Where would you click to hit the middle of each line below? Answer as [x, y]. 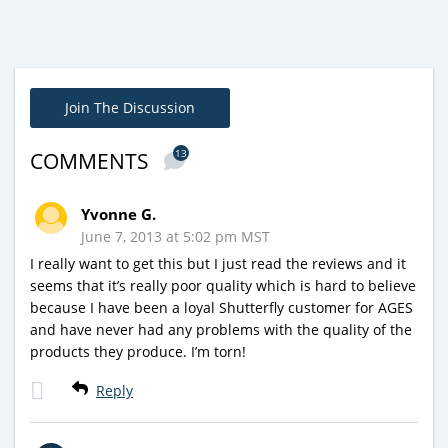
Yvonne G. [118, 213]
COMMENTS [92, 160]
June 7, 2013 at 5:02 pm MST [175, 236]
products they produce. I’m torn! [138, 351]
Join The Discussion [130, 107]
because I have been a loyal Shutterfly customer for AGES [221, 307]
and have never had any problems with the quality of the [221, 329]
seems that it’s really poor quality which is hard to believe [223, 285]
